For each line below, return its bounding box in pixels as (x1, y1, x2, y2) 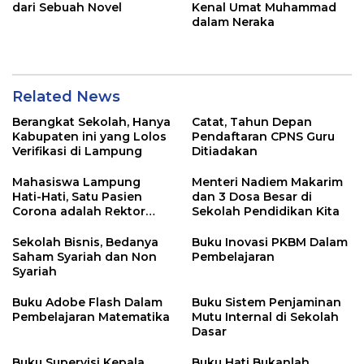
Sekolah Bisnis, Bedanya (12, 235, 158, 249)
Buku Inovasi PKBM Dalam (192, 235, 348, 249)
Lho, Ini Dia (12, 219, 79, 233)
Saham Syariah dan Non (12, 249, 157, 264)
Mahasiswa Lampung (12, 175, 141, 189)
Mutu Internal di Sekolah (192, 310, 339, 324)
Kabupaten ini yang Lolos (12, 129, 167, 144)
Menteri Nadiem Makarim (192, 175, 343, 189)
